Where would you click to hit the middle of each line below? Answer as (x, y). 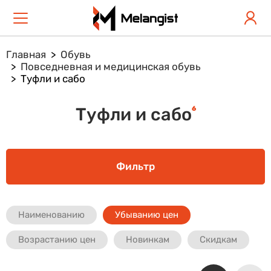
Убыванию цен (147, 215)
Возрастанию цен (57, 240)
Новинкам (148, 240)
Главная (26, 54)
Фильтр (135, 166)
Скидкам (218, 240)
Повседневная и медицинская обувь (111, 67)
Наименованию (51, 215)
